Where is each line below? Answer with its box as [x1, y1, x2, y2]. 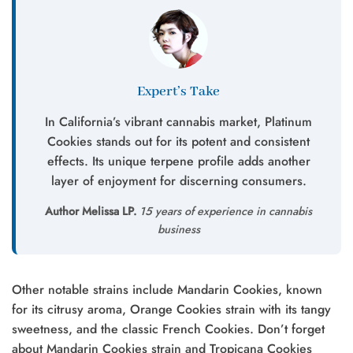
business [157, 221, 200, 237]
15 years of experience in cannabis [136, 203, 312, 219]
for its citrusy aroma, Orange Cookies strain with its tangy [12, 299, 331, 318]
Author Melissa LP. [45, 203, 136, 219]
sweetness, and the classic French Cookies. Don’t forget [12, 319, 325, 338]
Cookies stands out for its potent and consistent [47, 132, 310, 150]
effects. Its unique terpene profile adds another [46, 151, 310, 170]
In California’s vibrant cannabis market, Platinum [45, 112, 312, 131]
